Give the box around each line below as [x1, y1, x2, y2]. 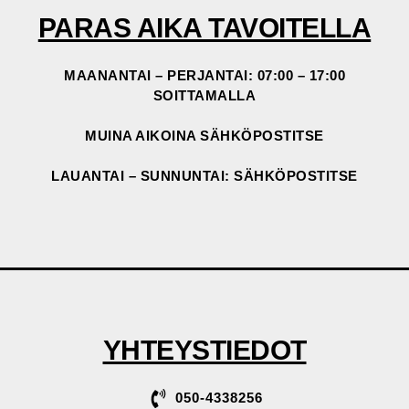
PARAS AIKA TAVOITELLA [37, 12, 372, 43]
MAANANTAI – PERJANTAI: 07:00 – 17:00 [64, 67, 345, 83]
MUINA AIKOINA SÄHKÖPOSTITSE [85, 127, 324, 143]
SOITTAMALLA [152, 87, 257, 103]
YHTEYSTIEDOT [102, 334, 307, 365]
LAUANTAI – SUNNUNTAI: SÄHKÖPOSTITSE [51, 167, 358, 184]
